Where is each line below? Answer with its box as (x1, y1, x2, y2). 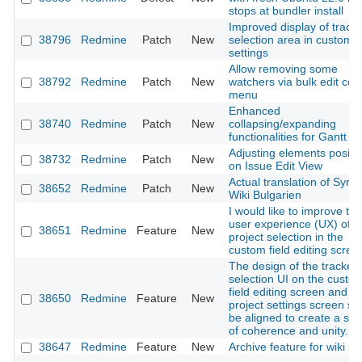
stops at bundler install (229, 4, 343, 18)
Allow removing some (229, 62, 338, 76)
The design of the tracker (229, 259, 357, 273)
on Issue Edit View (229, 159, 322, 173)
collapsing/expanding (229, 117, 336, 131)
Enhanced (229, 104, 280, 118)
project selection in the (229, 230, 343, 244)
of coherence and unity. (229, 324, 348, 338)
